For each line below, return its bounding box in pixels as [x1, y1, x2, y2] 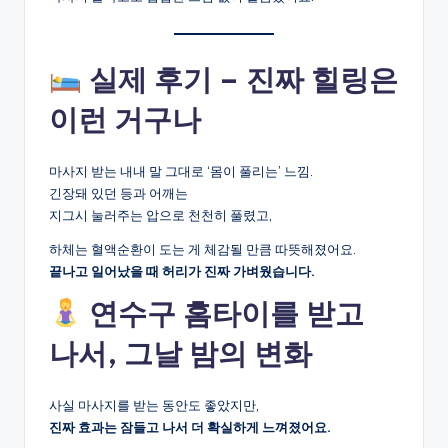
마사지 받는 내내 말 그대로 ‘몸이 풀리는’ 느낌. [49, 163, 313, 180]
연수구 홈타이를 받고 [81, 295, 364, 333]
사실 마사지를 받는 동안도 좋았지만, [49, 397, 259, 414]
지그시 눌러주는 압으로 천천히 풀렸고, [49, 207, 272, 224]
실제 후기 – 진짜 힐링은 [81, 61, 398, 99]
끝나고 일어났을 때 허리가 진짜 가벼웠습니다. [49, 263, 315, 280]
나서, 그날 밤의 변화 [49, 335, 312, 373]
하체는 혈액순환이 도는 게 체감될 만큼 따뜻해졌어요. [49, 241, 356, 258]
